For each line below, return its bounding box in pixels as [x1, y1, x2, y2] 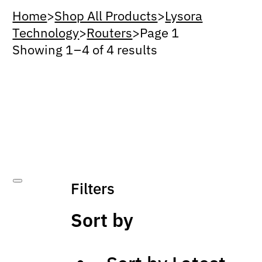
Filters [71, 179, 115, 199]
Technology [12, 23, 80, 41]
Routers [87, 23, 133, 41]
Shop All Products [54, 6, 158, 24]
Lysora [165, 6, 203, 24]
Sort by [71, 208, 134, 233]
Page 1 [140, 23, 180, 41]
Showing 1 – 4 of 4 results [12, 40, 158, 58]
